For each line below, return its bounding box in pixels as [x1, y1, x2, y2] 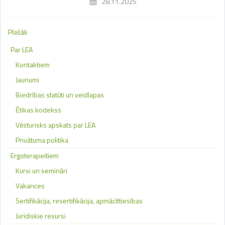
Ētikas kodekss [16, 104, 61, 115]
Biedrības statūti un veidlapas [16, 89, 104, 100]
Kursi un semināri [16, 165, 67, 176]
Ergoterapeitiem [11, 150, 59, 161]
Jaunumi [16, 74, 39, 85]
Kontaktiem [16, 59, 50, 70]
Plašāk [8, 26, 28, 37]
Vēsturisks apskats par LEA [16, 119, 95, 130]
